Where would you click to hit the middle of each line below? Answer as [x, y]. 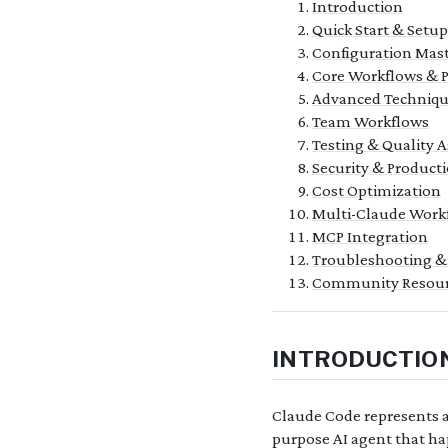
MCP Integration [370, 237]
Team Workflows [370, 122]
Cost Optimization [376, 191]
